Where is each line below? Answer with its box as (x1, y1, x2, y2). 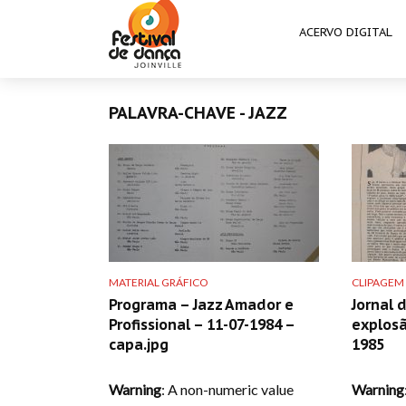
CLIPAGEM (351, 275, 404, 289)
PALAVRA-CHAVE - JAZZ (109, 102, 287, 123)
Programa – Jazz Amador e (109, 295, 294, 314)
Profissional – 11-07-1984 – (109, 314, 295, 333)
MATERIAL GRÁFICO (109, 275, 208, 289)
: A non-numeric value (161, 380, 294, 398)
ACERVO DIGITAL (299, 24, 392, 40)
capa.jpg (109, 334, 169, 353)
